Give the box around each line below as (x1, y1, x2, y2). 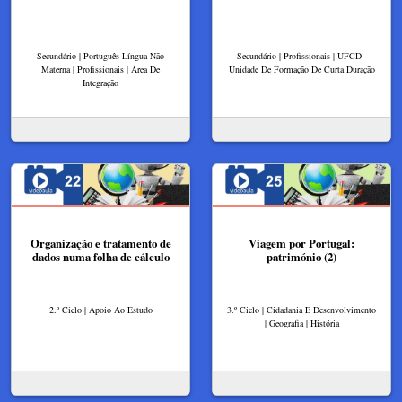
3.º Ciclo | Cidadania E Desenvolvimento (227, 302, 376, 316)
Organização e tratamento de (30, 235, 171, 251)
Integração (83, 76, 118, 89)
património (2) (267, 249, 336, 265)
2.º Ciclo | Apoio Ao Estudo (48, 302, 153, 316)
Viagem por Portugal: (249, 235, 354, 251)
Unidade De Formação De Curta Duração (228, 63, 375, 75)
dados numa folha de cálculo (31, 249, 170, 265)
